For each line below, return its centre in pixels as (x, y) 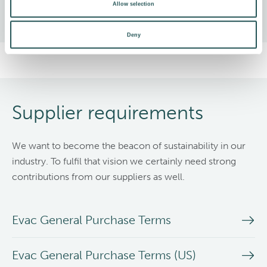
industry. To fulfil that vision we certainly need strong (124, 161)
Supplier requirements (108, 113)
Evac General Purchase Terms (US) (104, 255)
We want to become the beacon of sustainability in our (129, 146)
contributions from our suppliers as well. (98, 177)
